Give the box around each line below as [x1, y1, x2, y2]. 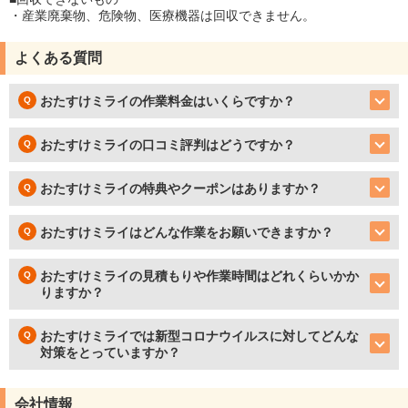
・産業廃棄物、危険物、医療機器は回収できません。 [9, 7, 315, 23]
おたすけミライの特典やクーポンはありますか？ [40, 180, 321, 196]
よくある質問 [15, 49, 102, 66]
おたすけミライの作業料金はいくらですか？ [40, 93, 295, 108]
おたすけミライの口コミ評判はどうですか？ [40, 137, 295, 152]
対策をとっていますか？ [40, 344, 180, 360]
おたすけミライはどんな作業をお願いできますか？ [40, 224, 333, 240]
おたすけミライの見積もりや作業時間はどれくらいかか [40, 268, 359, 283]
